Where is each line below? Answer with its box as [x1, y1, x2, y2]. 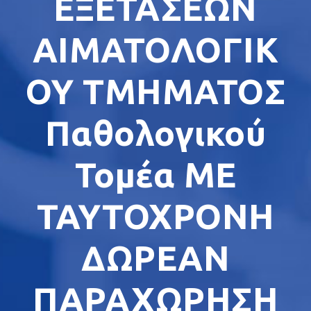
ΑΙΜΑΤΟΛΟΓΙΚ [32, 30, 279, 69]
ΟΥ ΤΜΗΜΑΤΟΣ [25, 72, 286, 111]
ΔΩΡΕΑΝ [81, 238, 230, 278]
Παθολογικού [44, 113, 267, 153]
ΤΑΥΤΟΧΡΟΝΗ [36, 196, 275, 236]
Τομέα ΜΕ [74, 155, 237, 194]
